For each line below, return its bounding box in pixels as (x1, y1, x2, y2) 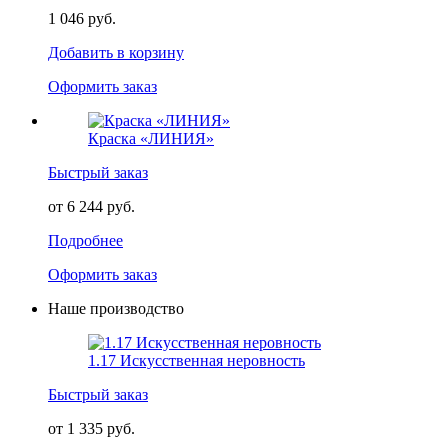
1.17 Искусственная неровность (88, 351, 305, 369)
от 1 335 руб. (48, 419, 135, 437)
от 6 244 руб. (48, 197, 135, 215)
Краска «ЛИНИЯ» (88, 129, 214, 147)
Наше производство (48, 299, 184, 317)
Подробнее (48, 231, 123, 249)
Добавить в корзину (48, 43, 184, 61)
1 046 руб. (48, 9, 116, 27)
